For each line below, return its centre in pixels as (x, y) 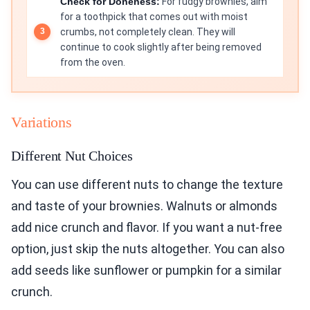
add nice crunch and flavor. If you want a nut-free (147, 227)
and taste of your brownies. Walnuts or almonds (144, 206)
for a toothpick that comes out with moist (154, 16)
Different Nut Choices (72, 155)
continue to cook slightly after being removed (161, 47)
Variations (42, 122)
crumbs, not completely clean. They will (148, 31)
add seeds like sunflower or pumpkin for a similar (146, 270)
